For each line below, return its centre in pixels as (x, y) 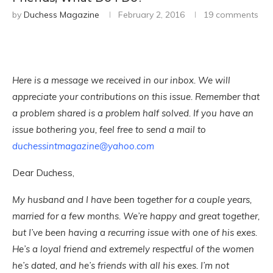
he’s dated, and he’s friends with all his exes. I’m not (121, 265)
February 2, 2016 (151, 15)
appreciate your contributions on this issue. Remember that (136, 97)
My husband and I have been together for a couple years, (132, 200)
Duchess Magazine (62, 15)
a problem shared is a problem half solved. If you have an (133, 113)
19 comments (231, 15)
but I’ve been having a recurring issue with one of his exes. (135, 232)
